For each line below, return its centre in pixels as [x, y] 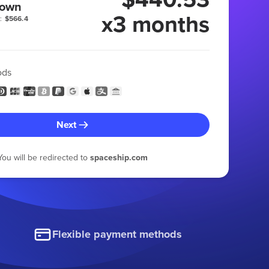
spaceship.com [119, 157]
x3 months [155, 23]
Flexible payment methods [117, 234]
